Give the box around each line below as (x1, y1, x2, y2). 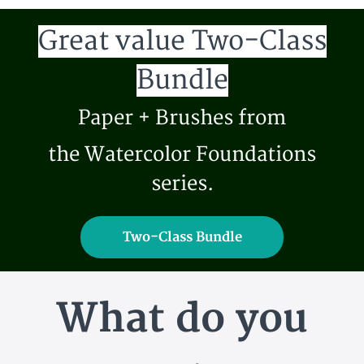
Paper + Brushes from (78, 106, 286, 132)
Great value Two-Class (37, 25, 327, 58)
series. (150, 171, 214, 197)
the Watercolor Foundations (48, 142, 316, 168)
